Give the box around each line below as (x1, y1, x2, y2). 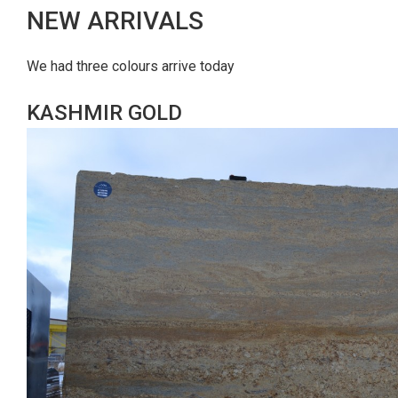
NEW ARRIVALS (27, 5, 203, 36)
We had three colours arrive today (27, 57, 235, 75)
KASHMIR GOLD (27, 99, 182, 125)
